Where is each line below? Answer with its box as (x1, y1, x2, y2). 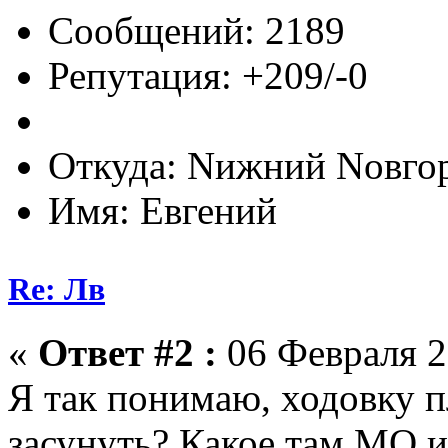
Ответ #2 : (38, 330, 217, 374)
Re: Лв (8, 270, 105, 307)
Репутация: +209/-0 (48, 53, 368, 97)
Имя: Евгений (48, 188, 277, 232)
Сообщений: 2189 (48, 8, 345, 52)
